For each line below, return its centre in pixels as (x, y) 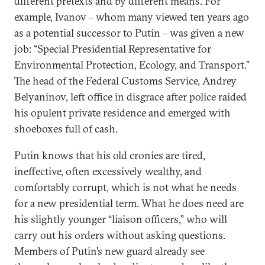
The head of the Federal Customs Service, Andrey (125, 81)
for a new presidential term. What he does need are (129, 203)
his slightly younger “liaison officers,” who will (121, 219)
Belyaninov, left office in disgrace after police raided (130, 97)
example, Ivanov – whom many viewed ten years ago (132, 17)
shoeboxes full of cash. (66, 129)
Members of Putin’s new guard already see (109, 251)
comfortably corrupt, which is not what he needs (125, 187)
